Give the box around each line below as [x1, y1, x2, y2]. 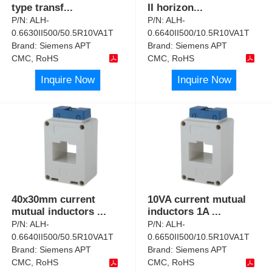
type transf [12, 1, 64, 13]
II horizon [148, 1, 194, 13]
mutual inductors [12, 206, 98, 218]
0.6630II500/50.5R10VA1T [12, 27, 114, 38]
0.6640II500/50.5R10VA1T [12, 232, 114, 242]
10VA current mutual [148, 194, 246, 206]
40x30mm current [12, 194, 96, 206]
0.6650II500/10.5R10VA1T [148, 232, 250, 242]
